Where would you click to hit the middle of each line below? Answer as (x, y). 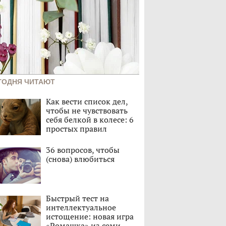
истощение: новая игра (90, 216)
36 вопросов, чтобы (83, 150)
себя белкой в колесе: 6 (90, 120)
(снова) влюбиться (80, 159)
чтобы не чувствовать (87, 110)
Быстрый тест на (77, 198)
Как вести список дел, (87, 101)
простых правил (76, 129)
